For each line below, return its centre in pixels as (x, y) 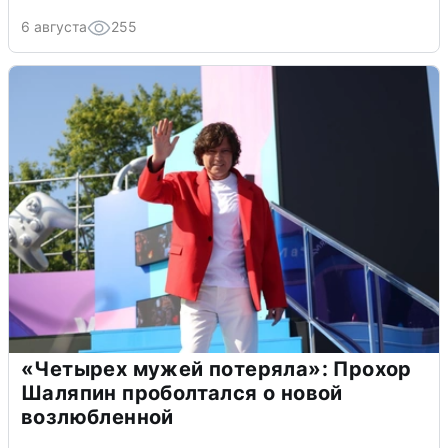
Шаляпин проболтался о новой (182, 393)
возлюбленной (97, 417)
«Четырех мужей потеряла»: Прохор (216, 369)
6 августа (54, 27)
